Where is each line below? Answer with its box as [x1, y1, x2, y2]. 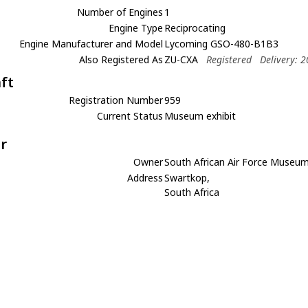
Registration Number [69, 93, 164, 107]
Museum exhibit [164, 109, 236, 122]
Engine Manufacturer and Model [19, 37, 164, 50]
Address [127, 171, 164, 184]
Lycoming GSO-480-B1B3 [164, 37, 279, 50]
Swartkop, [164, 171, 210, 184]
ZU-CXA [164, 53, 199, 66]
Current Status [97, 109, 164, 122]
